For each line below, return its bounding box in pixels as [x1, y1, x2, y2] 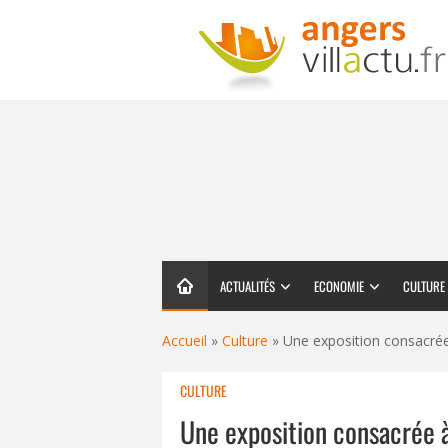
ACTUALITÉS [220, 276, 275, 296]
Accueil [162, 331, 207, 350]
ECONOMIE [314, 276, 364, 296]
